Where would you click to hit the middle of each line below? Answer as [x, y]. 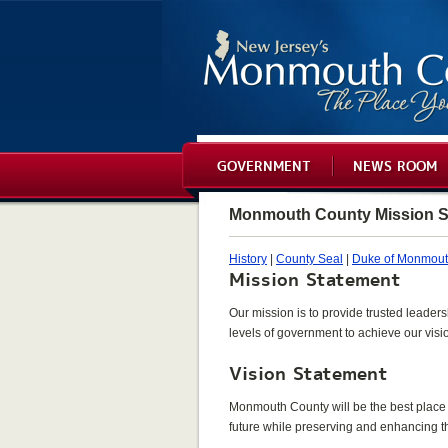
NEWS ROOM [394, 164]
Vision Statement [308, 372]
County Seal [309, 259]
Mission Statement [315, 278]
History [248, 259]
